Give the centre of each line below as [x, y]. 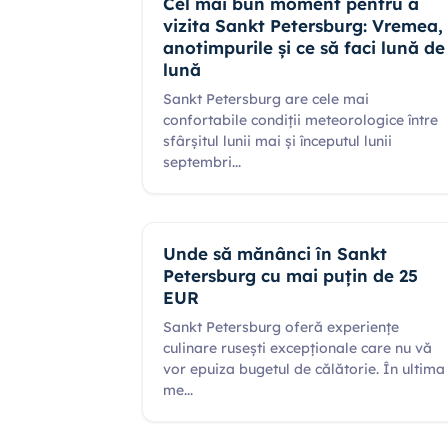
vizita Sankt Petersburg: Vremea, [303, 25]
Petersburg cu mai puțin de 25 [290, 275]
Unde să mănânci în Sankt [275, 253]
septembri [197, 162]
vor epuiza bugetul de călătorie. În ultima [304, 369]
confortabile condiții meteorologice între [300, 120]
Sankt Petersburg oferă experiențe [281, 327]
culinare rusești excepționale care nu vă [297, 348]
